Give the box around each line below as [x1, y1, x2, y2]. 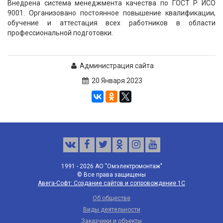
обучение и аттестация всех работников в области [7, 19, 216, 27]
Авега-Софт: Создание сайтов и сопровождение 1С [38, 180, 185, 187]
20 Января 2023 [90, 77, 142, 85]
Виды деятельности [83, 206, 140, 213]
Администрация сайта [78, 62, 154, 70]
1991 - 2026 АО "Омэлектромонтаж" [61, 163, 162, 170]
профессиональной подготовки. [7, 29, 113, 37]
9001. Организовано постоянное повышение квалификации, [7, 9, 216, 17]
